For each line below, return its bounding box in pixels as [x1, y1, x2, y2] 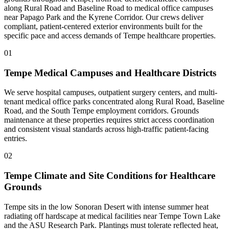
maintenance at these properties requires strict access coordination [4, 116, 214, 125]
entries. [4, 134, 27, 143]
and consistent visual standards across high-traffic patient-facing [4, 125, 209, 134]
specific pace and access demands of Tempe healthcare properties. [4, 31, 216, 40]
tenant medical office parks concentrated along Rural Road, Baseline [4, 97, 224, 106]
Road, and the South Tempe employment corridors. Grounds [4, 106, 199, 116]
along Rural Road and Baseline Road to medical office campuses [4, 3, 213, 12]
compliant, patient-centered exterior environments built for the [4, 21, 202, 31]
